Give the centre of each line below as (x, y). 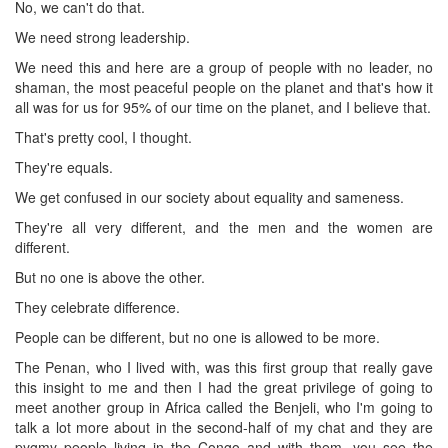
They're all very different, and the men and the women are (224, 226)
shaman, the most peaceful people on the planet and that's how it (224, 86)
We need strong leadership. (102, 36)
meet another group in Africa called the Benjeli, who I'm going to (224, 406)
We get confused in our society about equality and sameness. (209, 196)
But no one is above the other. (110, 276)
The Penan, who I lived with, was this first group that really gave (224, 366)
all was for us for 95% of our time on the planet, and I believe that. (223, 106)
